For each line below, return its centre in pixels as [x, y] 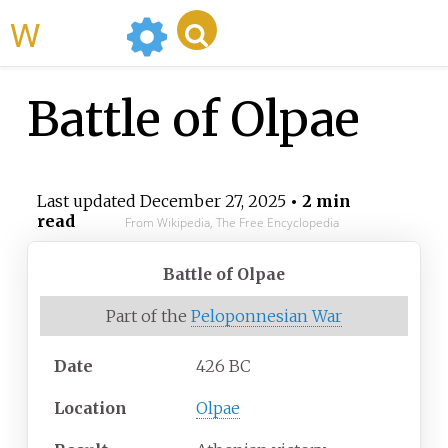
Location [90, 408]
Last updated [88, 201]
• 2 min [318, 201]
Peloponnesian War [266, 316]
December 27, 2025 [212, 201]
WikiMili [79, 33]
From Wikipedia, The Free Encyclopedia [231, 223]
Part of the [148, 316]
